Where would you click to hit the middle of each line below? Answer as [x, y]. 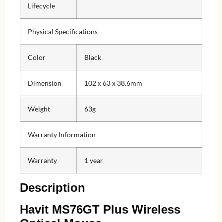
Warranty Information [62, 134]
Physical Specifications [63, 31]
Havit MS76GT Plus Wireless [100, 209]
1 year [94, 160]
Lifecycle [41, 5]
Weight [39, 109]
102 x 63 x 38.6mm [113, 83]
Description [53, 187]
